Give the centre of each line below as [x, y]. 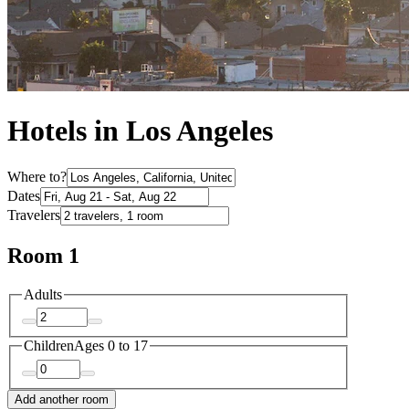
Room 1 [43, 255]
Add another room [62, 399]
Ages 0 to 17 [111, 346]
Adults [43, 294]
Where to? [37, 176]
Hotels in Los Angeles [140, 131]
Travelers [34, 215]
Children [49, 346]
